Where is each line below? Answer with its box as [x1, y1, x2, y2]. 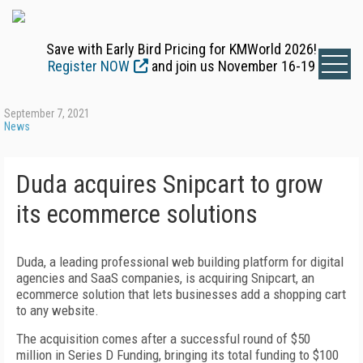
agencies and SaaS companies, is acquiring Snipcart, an [16, 270, 314, 286]
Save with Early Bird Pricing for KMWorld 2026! [46, 41, 317, 58]
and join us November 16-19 [148, 58, 315, 75]
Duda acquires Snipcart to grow [16, 169, 323, 199]
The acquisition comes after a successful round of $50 [16, 331, 310, 347]
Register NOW [48, 58, 130, 75]
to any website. [16, 302, 99, 318]
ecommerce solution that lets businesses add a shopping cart [16, 286, 346, 302]
